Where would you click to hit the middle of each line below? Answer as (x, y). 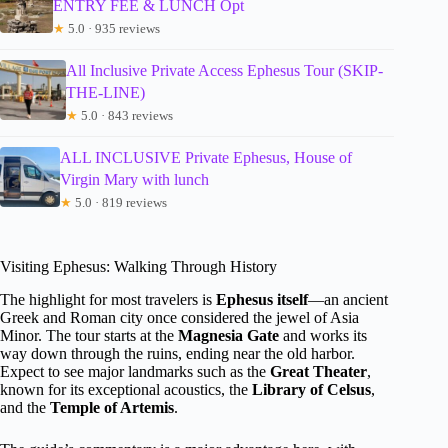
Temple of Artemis (112, 408)
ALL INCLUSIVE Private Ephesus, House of (206, 158)
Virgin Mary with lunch (135, 180)
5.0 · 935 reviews (113, 29)
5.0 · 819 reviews (120, 203)
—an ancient (348, 300)
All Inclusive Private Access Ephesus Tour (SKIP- (225, 71)
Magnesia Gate (228, 336)
